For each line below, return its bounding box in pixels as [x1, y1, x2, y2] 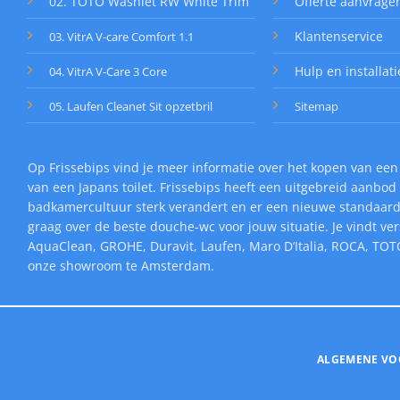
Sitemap [294, 98, 338, 115]
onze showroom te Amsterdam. [27, 257, 218, 275]
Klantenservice [294, 28, 383, 46]
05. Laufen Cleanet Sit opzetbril [49, 98, 213, 115]
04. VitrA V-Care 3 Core [49, 63, 171, 80]
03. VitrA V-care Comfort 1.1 [49, 29, 195, 46]
